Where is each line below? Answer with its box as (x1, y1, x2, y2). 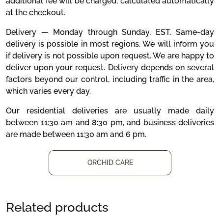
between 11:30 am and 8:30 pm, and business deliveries (6, 118, 214, 127)
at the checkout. (6, 8, 65, 17)
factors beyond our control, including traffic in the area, (6, 75, 214, 84)
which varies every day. (6, 86, 91, 96)
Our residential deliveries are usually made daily (6, 106, 214, 115)
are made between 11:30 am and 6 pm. (6, 130, 146, 139)
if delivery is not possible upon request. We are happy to (6, 51, 214, 60)
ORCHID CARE (87, 159, 133, 166)
